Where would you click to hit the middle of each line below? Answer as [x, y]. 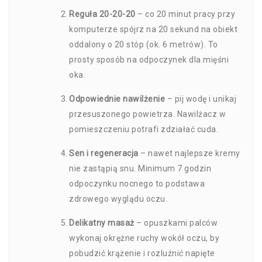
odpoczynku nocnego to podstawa [137, 184]
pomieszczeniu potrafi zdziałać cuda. [144, 129]
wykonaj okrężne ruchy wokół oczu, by [144, 238]
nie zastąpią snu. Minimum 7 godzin [140, 168]
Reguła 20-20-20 [102, 14]
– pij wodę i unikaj [201, 99]
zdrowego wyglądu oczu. [118, 199]
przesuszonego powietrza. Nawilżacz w [147, 114]
